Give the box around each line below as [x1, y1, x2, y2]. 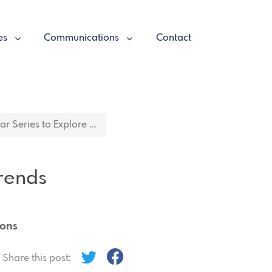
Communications [44, 32, 122, 43]
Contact [155, 32, 191, 43]
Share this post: [2, 253, 73, 263]
